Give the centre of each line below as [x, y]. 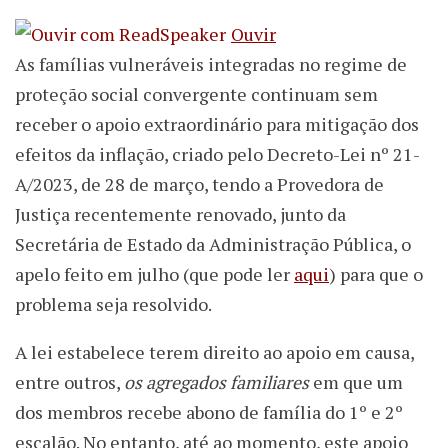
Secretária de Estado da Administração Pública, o [213, 244]
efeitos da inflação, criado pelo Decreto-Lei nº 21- [217, 154]
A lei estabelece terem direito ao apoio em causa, [214, 352]
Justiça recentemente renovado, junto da [180, 214]
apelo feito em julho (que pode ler [154, 274]
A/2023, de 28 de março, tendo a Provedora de [199, 184]
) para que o [376, 274]
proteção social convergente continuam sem [196, 94]
